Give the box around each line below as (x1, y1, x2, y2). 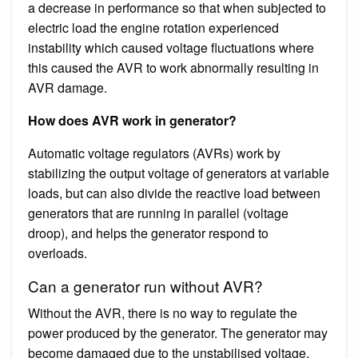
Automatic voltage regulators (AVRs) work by (28, 143, 280, 162)
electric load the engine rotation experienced (28, 18, 279, 37)
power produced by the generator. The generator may (28, 323, 328, 342)
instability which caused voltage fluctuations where (28, 38, 314, 57)
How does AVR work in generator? (28, 110, 237, 129)
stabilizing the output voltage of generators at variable (28, 163, 329, 182)
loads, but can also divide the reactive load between (28, 183, 320, 202)
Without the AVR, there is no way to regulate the (28, 303, 297, 322)
